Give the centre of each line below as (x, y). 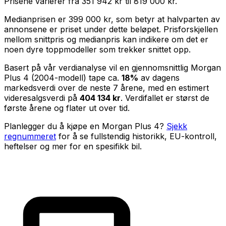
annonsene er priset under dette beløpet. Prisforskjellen (111, 29)
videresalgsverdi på (42, 98)
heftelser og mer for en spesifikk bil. (73, 146)
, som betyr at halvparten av (165, 19)
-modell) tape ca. (88, 77)
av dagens (159, 77)
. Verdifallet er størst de (165, 98)
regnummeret (30, 136)
